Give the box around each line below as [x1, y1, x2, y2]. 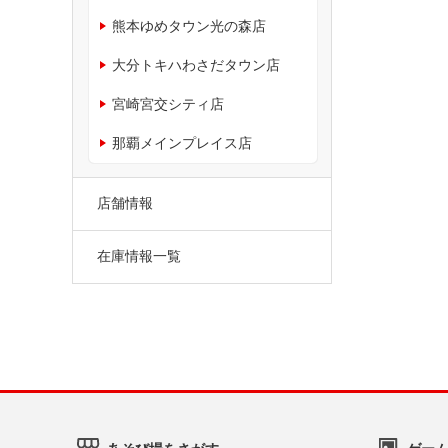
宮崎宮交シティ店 [112, 95, 225, 112]
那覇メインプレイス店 [112, 134, 253, 151]
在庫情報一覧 [97, 247, 181, 264]
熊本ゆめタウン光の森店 [112, 17, 267, 34]
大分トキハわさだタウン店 [112, 56, 281, 73]
